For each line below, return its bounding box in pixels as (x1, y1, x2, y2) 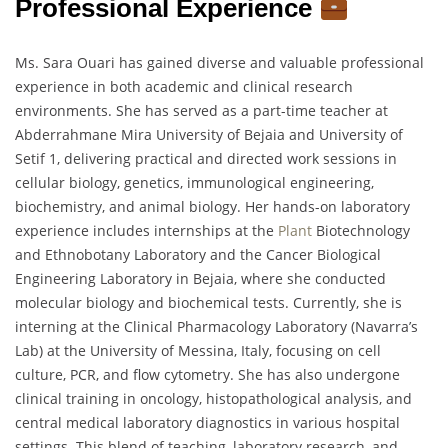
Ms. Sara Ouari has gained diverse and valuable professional (15, 53, 424, 73)
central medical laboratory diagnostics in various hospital (15, 413, 400, 433)
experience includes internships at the (15, 221, 278, 241)
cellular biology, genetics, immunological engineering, (15, 173, 374, 193)
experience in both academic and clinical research (15, 77, 353, 97)
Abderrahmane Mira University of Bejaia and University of (15, 125, 403, 145)
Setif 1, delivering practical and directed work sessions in (15, 149, 397, 169)
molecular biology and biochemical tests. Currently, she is (15, 293, 402, 313)
